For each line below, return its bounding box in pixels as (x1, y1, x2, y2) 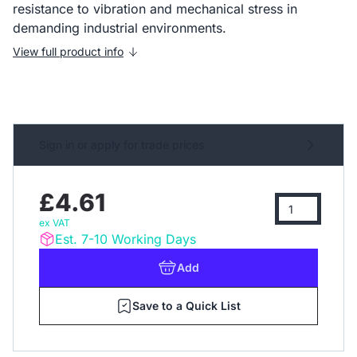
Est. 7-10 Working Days (55, 231, 196, 247)
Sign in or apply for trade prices (39, 138, 204, 151)
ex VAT (39, 217, 70, 229)
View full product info (13, 45, 124, 58)
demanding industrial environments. (13, 20, 226, 36)
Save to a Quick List (132, 299, 241, 312)
